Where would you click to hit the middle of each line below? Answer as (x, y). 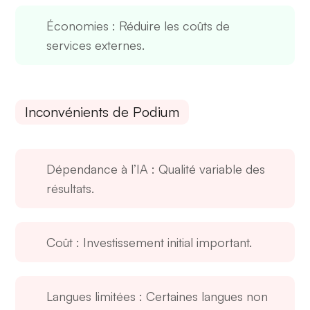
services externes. (96, 45)
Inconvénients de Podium (102, 112)
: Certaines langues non (202, 297)
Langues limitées (91, 297)
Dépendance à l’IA (98, 169)
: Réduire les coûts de (170, 26)
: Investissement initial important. (163, 243)
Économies (78, 26)
